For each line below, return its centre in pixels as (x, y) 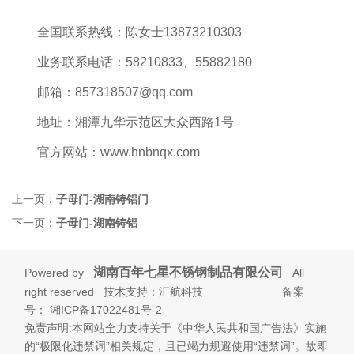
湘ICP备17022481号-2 (106, 309)
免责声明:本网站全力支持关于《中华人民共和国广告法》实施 (176, 328)
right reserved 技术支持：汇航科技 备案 (165, 291)
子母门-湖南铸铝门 (102, 200)
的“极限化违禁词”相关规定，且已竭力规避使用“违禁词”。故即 (177, 346)
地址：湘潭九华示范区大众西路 (126, 122)
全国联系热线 (75, 32)
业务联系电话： (81, 62)
